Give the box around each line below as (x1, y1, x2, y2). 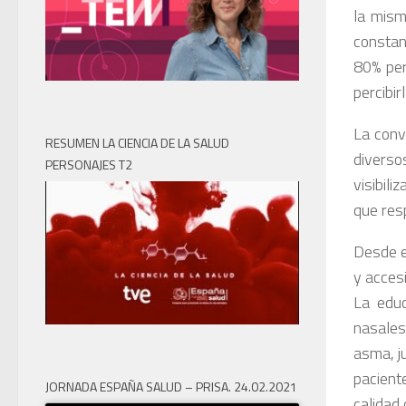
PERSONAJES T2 (45, 155, 132, 175)
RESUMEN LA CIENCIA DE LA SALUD (45, 133, 229, 153)
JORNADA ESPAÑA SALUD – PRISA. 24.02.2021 (45, 376, 297, 396)
